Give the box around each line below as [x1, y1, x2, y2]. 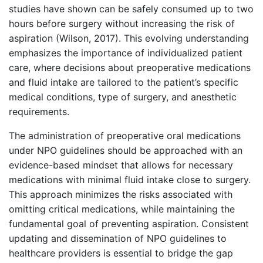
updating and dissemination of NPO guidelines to [9, 232, 227, 245]
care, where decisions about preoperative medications [9, 62, 251, 74]
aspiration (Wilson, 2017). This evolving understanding [9, 32, 249, 45]
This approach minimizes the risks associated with [9, 188, 232, 201]
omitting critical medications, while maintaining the [9, 203, 235, 215]
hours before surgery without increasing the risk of [9, 18, 235, 30]
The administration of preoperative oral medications [9, 130, 241, 142]
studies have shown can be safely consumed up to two [9, 3, 254, 15]
